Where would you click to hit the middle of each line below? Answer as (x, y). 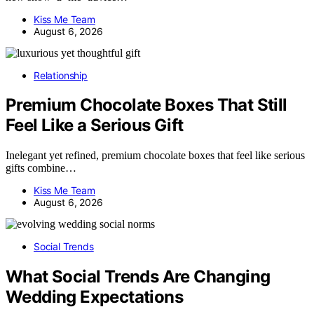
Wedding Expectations (94, 297)
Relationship (61, 75)
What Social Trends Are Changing (138, 277)
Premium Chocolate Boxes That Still (146, 105)
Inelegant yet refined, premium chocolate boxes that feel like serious (155, 156)
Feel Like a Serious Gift (95, 125)
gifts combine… (41, 168)
